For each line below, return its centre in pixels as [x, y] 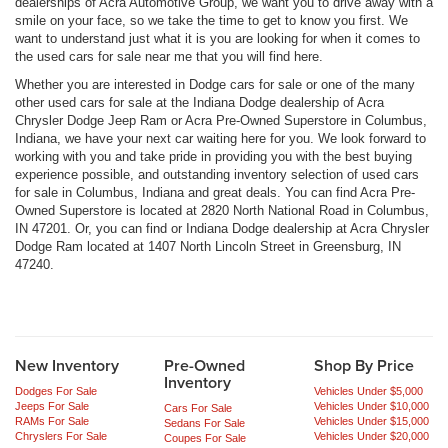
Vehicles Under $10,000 [371, 405]
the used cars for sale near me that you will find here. [169, 56]
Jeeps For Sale [52, 405]
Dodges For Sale [56, 390]
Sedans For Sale [205, 422]
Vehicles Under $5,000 [368, 390]
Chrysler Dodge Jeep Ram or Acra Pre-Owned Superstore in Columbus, [221, 120]
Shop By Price [363, 365]
